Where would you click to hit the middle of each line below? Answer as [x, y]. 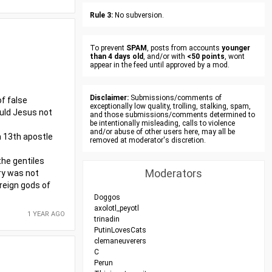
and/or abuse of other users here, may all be [162, 132]
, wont [235, 56]
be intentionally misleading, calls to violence [162, 123]
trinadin [107, 219]
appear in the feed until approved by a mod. [160, 65]
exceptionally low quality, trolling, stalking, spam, [170, 106]
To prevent [108, 48]
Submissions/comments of [175, 98]
